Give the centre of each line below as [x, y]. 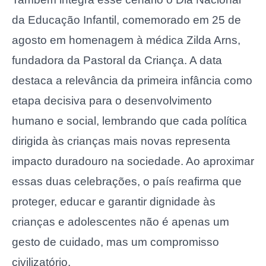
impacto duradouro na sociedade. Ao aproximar [133, 161]
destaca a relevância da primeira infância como [132, 81]
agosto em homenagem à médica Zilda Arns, [126, 40]
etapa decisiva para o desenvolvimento [112, 101]
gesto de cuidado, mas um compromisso [115, 242]
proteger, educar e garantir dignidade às [114, 202]
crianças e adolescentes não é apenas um [121, 222]
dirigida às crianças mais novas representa [121, 141]
